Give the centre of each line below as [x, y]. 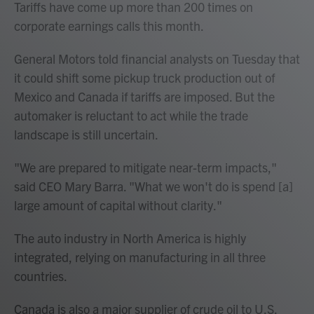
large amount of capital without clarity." [118, 205]
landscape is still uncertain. [86, 134]
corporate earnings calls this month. [109, 26]
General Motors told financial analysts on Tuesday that [157, 59]
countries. [41, 276]
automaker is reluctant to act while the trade [131, 115]
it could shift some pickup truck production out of [144, 77]
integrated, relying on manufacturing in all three [140, 257]
